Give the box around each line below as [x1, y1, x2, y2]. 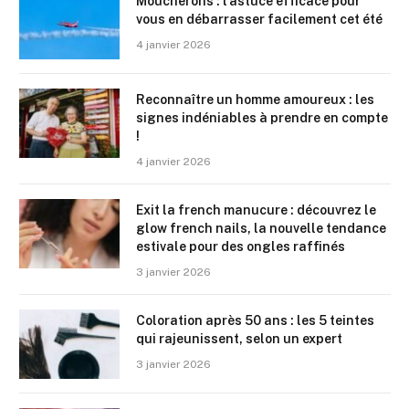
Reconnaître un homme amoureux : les [136, 91, 374, 107]
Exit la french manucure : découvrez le [136, 202, 376, 217]
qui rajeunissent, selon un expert [136, 330, 342, 346]
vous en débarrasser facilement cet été [136, 11, 383, 26]
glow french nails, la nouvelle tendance [136, 220, 386, 236]
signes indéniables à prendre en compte [136, 110, 388, 125]
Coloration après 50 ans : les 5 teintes [136, 312, 374, 328]
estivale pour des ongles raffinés [136, 238, 345, 254]
